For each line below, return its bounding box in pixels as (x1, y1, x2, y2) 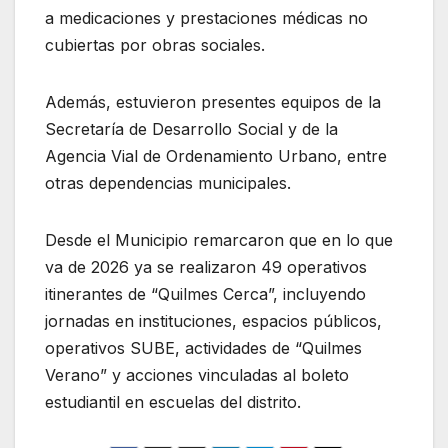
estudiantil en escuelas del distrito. (45, 392, 301, 413)
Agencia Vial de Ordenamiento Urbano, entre (45, 146, 387, 167)
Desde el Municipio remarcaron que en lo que (45, 230, 393, 251)
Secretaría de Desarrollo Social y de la (45, 119, 338, 140)
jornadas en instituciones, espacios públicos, (45, 311, 382, 332)
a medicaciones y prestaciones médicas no (45, 8, 368, 29)
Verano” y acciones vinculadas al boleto (45, 365, 349, 386)
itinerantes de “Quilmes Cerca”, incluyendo (45, 284, 366, 305)
